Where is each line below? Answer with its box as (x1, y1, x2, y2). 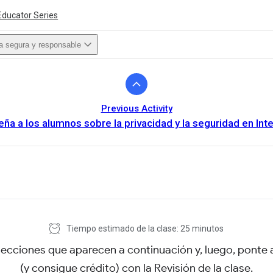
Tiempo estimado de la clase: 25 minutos (62, 224, 224, 233)
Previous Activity (101, 103, 172, 114)
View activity (157, 211, 206, 221)
